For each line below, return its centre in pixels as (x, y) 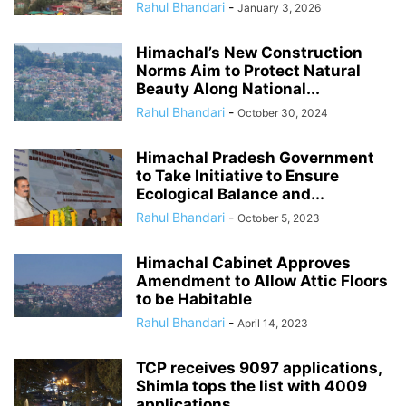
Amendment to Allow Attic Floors (262, 281)
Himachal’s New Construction (249, 53)
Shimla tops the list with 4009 (251, 387)
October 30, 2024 (283, 113)
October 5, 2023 (279, 218)
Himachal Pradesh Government (255, 158)
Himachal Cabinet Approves (243, 263)
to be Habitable (194, 300)
